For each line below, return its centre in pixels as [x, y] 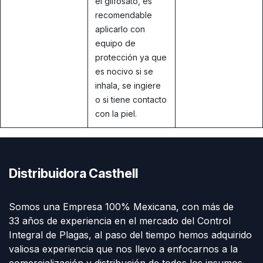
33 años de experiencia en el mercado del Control [120, 220]
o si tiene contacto [131, 99]
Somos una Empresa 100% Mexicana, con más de [121, 206]
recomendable [124, 15]
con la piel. [116, 113]
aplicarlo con [120, 29]
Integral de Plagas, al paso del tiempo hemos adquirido [130, 235]
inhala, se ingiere [128, 85]
